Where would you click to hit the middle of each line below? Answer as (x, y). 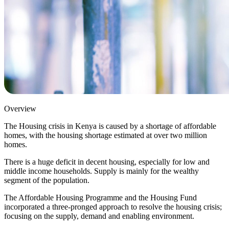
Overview (20, 108)
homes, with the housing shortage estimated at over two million (106, 135)
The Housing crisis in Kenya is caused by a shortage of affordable (110, 126)
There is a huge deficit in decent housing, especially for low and (107, 162)
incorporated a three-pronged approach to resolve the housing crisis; (113, 207)
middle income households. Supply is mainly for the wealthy (101, 171)
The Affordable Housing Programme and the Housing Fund (100, 197)
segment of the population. (47, 180)
